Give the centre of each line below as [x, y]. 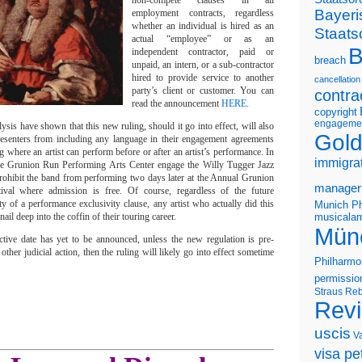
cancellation [337, 79]
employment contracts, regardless [203, 13]
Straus [328, 291]
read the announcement [177, 103]
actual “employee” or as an [203, 39]
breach [330, 61]
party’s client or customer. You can [203, 90]
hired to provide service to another [203, 78]
